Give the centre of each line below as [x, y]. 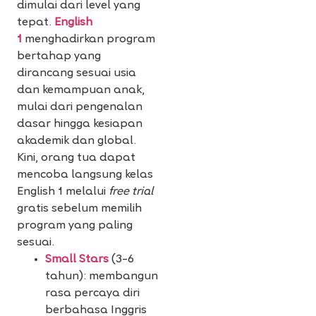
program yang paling [75, 226]
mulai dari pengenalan [80, 108]
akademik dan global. [77, 141]
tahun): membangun [102, 277]
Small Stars [77, 260]
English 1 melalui [63, 192]
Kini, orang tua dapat [76, 158]
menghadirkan [64, 40]
